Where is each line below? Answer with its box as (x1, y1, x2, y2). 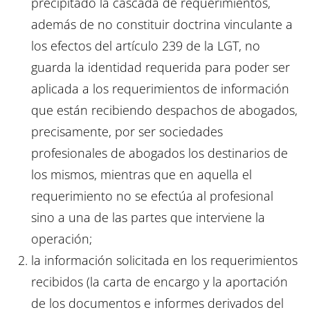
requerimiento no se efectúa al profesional (31, 188, 273, 205)
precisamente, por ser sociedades (31, 123, 223, 140)
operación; (31, 230, 92, 248)
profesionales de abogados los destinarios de (31, 145, 288, 162)
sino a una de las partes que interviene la (31, 209, 265, 226)
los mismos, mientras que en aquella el (31, 166, 252, 183)
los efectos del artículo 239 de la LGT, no (31, 37, 260, 55)
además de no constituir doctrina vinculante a (31, 16, 293, 33)
